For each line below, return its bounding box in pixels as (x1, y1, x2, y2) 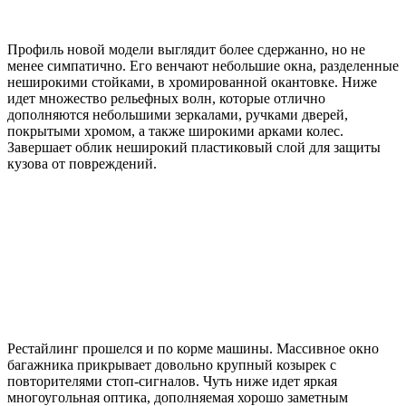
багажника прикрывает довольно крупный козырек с (7, 357, 336, 373)
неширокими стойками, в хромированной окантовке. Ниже (7, 74, 377, 91)
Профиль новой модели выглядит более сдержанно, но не (7, 42, 365, 58)
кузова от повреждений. (7, 156, 157, 172)
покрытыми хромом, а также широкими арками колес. (7, 123, 343, 140)
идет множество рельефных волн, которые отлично (7, 91, 325, 107)
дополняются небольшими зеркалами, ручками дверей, (7, 107, 348, 123)
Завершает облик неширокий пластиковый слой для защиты (7, 140, 381, 156)
